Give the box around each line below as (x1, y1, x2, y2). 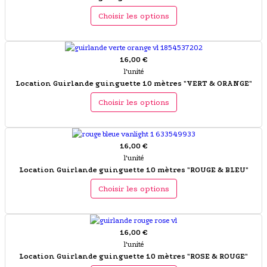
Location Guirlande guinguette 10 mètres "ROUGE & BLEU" (18, 166, 249, 175)
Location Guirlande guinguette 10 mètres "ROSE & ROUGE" (19, 252, 248, 261)
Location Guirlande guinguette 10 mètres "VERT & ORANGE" (15, 79, 252, 88)
